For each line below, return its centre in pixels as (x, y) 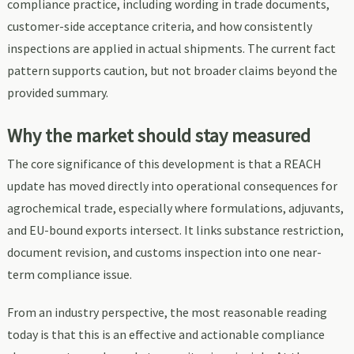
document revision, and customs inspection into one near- (164, 252)
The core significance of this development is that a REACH (164, 163)
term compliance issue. (69, 274)
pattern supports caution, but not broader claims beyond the (172, 70)
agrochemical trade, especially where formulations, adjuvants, (175, 207)
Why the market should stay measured (158, 135)
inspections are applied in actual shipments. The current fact (171, 48)
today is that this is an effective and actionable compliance (166, 334)
